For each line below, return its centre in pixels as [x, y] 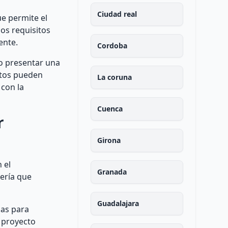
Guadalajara [118, 203]
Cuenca [110, 109]
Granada [112, 172]
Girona [109, 140]
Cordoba [112, 46]
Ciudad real [117, 14]
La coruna [114, 77]
